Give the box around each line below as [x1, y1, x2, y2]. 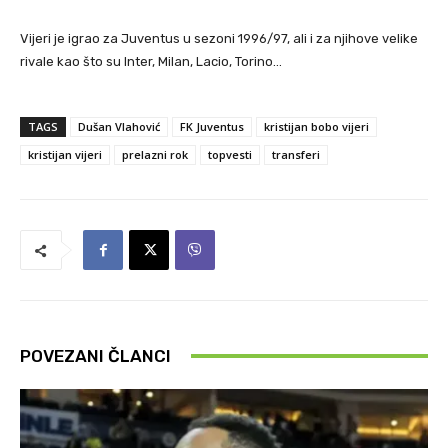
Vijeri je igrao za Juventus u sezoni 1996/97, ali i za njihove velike [20, 30, 418, 46]
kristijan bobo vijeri [264, 118, 369, 134]
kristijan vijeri [28, 146, 102, 162]
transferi [272, 146, 320, 162]
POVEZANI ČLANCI [20, 345, 171, 366]
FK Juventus [180, 118, 244, 134]
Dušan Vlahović [78, 118, 160, 134]
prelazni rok [122, 146, 188, 162]
